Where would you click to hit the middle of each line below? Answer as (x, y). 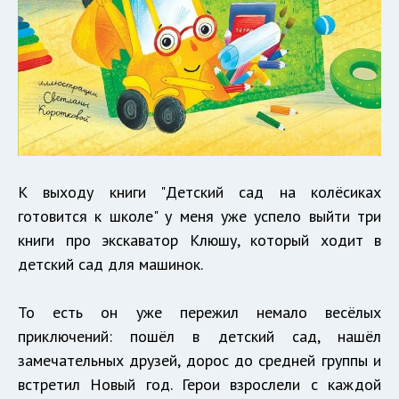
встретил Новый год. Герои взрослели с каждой (199, 385)
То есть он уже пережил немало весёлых (199, 313)
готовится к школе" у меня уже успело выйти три (199, 216)
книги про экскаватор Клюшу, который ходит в (199, 240)
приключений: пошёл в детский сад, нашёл (199, 337)
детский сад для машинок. (110, 265)
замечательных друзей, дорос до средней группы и (199, 361)
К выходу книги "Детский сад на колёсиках (199, 192)
